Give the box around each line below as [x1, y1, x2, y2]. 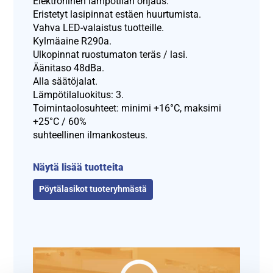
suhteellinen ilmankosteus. [33, 129, 148, 141]
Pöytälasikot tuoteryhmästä [39, 184, 147, 195]
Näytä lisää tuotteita [33, 161, 124, 174]
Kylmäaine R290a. [33, 35, 112, 48]
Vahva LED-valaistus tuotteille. [33, 22, 165, 34]
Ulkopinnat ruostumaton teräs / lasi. [33, 49, 188, 61]
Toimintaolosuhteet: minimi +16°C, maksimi [33, 102, 222, 115]
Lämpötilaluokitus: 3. [33, 89, 124, 101]
